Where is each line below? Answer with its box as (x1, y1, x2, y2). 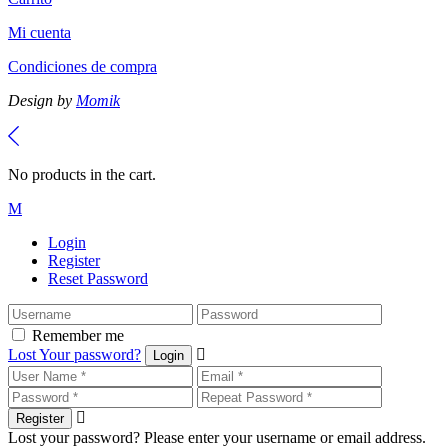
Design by (8, 92, 76, 110)
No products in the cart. (8, 166, 156, 184)
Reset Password (48, 270, 148, 288)
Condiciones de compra (8, 58, 157, 76)
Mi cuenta (8, 24, 71, 42)
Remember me (32, 327, 124, 345)
